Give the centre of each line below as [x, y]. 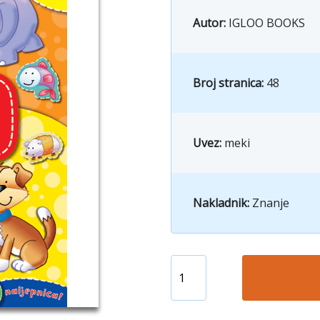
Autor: [211, 22]
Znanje [271, 202]
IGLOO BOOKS [267, 22]
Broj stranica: [230, 82]
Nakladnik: [222, 202]
